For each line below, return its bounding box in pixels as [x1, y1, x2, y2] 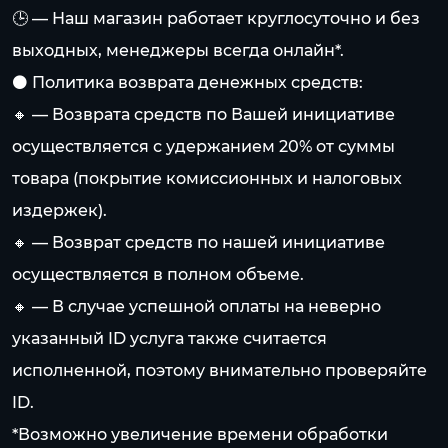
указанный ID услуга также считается [12, 329, 327, 348]
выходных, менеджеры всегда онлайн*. [12, 41, 344, 60]
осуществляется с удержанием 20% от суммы [12, 137, 395, 156]
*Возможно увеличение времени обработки [12, 425, 388, 444]
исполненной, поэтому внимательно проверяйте [12, 361, 427, 380]
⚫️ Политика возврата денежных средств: [12, 73, 363, 92]
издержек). [12, 201, 107, 220]
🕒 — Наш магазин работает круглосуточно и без [12, 9, 420, 28]
